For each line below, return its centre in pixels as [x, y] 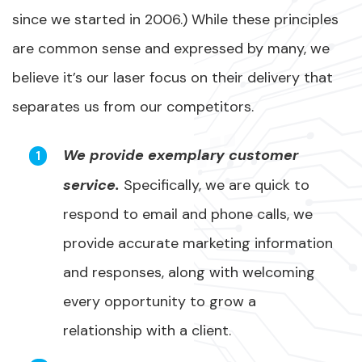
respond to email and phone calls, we [188, 214]
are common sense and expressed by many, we [171, 48]
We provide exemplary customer [181, 155]
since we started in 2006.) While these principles [175, 19]
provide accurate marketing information [198, 243]
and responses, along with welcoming [189, 272]
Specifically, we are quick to [215, 185]
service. [91, 185]
